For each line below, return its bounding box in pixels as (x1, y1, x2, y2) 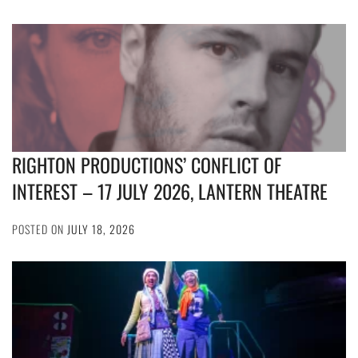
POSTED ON (12, 221, 67, 237)
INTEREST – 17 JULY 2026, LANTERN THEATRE (12, 177, 328, 205)
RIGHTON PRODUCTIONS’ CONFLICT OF (12, 150, 281, 179)
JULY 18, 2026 (67, 221, 135, 237)
